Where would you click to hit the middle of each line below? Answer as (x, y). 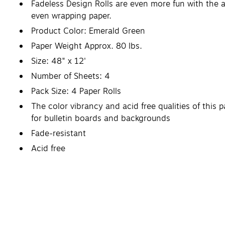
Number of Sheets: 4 (71, 76)
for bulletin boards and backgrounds (101, 118)
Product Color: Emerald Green (88, 31)
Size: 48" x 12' (59, 61)
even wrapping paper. (71, 16)
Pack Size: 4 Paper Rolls (76, 91)
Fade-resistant (59, 133)
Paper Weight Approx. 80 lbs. (87, 46)
